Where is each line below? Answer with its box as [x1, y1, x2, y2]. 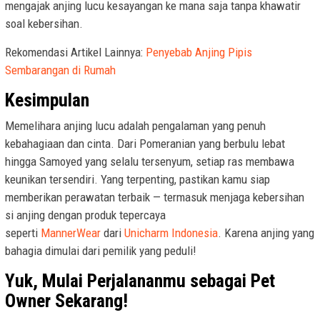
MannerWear [41, 225, 104, 240]
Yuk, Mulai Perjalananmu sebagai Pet [5, 269, 275, 291]
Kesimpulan [5, 89, 89, 111]
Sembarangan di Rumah [5, 62, 116, 77]
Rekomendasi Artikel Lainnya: [5, 44, 146, 59]
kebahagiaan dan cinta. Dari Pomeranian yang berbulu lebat [5, 136, 285, 151]
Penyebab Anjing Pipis [146, 44, 252, 59]
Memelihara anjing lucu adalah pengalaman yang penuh [5, 118, 266, 133]
